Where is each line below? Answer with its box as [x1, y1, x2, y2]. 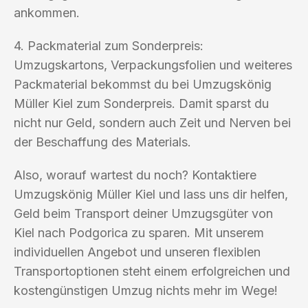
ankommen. [14, 5, 80, 20]
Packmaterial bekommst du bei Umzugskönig [14, 76, 272, 91]
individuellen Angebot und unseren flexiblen [14, 244, 261, 259]
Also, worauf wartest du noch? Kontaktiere [14, 167, 256, 182]
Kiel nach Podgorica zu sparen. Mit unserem [14, 225, 264, 240]
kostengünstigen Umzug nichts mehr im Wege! [14, 283, 278, 298]
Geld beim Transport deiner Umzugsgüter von [14, 206, 273, 221]
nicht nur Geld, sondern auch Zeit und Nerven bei [14, 115, 291, 130]
